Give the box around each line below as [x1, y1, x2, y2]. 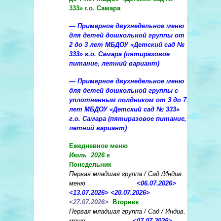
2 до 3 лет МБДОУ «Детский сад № [69, 41, 184, 49]
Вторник [112, 198, 139, 206]
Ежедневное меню [69, 142, 132, 150]
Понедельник [69, 161, 113, 169]
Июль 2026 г [69, 151, 110, 159]
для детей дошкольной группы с [69, 87, 178, 95]
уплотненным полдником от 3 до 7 [69, 96, 186, 104]
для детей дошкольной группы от [69, 32, 184, 39]
